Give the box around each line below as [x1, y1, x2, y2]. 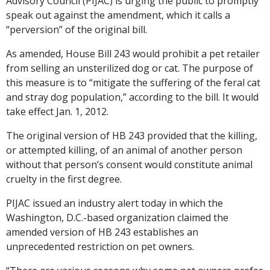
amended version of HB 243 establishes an [6, 225, 198, 239]
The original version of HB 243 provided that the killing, [6, 128, 257, 142]
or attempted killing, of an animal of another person [6, 143, 242, 157]
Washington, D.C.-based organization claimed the [6, 210, 228, 224]
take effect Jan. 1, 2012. [6, 104, 108, 118]
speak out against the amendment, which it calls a [6, 8, 230, 22]
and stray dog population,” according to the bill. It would [6, 90, 259, 104]
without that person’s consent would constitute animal [6, 157, 253, 171]
